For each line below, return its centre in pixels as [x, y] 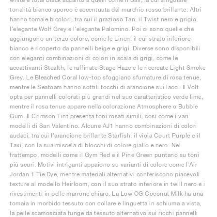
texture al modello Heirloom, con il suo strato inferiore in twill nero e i [107, 184]
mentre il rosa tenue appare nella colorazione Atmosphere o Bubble [104, 106]
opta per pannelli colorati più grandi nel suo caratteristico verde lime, [106, 96]
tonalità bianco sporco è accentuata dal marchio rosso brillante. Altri [106, 9]
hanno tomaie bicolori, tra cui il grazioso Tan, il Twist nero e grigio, [104, 19]
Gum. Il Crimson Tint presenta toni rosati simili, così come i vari [99, 116]
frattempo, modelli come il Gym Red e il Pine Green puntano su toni [104, 155]
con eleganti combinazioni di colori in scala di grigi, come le [94, 58]
